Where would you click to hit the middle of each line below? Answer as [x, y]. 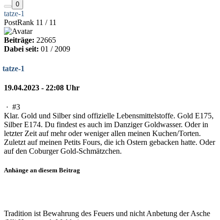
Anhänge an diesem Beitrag [42, 170]
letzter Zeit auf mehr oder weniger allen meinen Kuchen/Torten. [102, 134]
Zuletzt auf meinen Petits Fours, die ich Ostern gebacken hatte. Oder [110, 142]
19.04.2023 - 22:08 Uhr [42, 88]
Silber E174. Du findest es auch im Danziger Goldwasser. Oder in [106, 125]
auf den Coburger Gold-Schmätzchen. [63, 151]
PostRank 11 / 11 [30, 23]
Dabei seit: [21, 49]
